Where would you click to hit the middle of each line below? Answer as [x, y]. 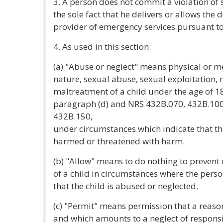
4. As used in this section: [102, 47]
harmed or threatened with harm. [119, 141]
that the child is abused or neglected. [126, 186]
